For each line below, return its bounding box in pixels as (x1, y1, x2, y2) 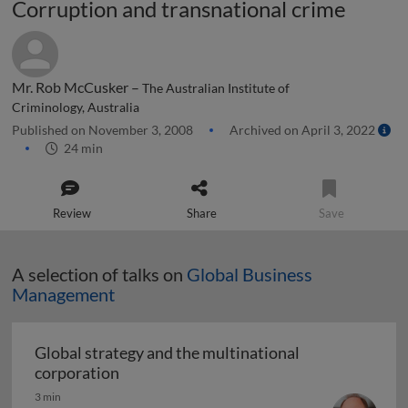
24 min (58, 140, 103, 156)
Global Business (187, 263, 312, 285)
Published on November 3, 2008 (12, 122, 196, 138)
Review (53, 206, 92, 220)
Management (12, 283, 115, 305)
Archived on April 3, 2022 (227, 122, 378, 138)
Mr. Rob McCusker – (12, 78, 142, 96)
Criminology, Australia (12, 100, 139, 115)
